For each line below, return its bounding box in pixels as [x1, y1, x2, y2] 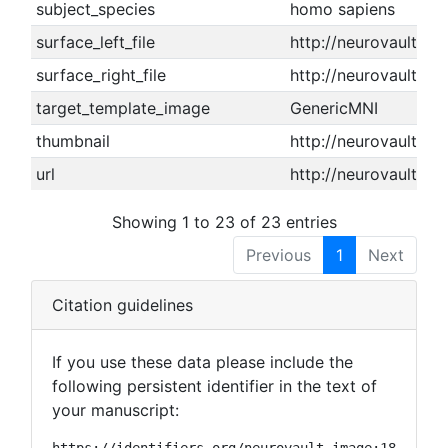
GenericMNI [289, 98, 378, 118]
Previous [246, 244, 311, 265]
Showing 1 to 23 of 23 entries [111, 211, 337, 232]
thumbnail [35, 131, 110, 151]
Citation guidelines [52, 294, 193, 315]
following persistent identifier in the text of [52, 375, 377, 396]
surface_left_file [35, 32, 155, 52]
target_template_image [35, 98, 210, 118]
